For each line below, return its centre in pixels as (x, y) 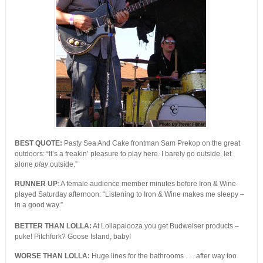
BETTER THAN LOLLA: (53, 226)
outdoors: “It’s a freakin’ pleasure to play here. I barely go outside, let (123, 154)
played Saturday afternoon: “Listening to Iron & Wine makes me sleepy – (129, 195)
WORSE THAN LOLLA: (52, 256)
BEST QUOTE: (38, 144)
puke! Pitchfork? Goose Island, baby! (73, 237)
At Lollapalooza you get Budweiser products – (165, 226)
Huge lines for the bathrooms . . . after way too (163, 256)
